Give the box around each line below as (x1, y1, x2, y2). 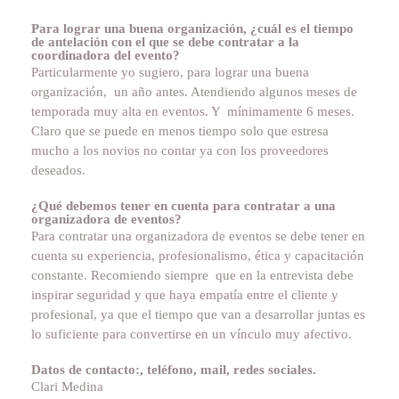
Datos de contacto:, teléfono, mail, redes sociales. (31, 362, 316, 377)
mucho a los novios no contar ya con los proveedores (31, 142, 329, 158)
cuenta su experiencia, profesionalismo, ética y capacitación (31, 248, 364, 263)
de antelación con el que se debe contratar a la (31, 34, 299, 49)
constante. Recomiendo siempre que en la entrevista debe (31, 267, 354, 282)
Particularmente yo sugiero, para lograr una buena (31, 64, 309, 79)
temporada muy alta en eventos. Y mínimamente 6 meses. (31, 103, 354, 118)
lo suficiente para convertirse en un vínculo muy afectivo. (31, 326, 352, 341)
